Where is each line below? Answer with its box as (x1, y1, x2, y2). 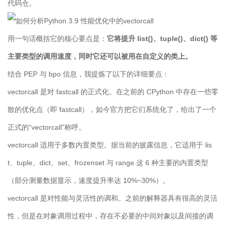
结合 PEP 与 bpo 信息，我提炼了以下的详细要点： (8, 70, 169, 79)
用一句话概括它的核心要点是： (8, 34, 107, 43)
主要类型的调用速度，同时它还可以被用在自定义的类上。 (8, 52, 192, 61)
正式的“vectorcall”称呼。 (8, 123, 86, 132)
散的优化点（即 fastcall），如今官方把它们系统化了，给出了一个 (8, 105, 216, 114)
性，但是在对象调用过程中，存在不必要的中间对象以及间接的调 (8, 212, 213, 220)
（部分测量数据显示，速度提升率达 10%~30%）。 (8, 176, 170, 185)
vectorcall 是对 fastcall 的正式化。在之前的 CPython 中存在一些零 (8, 88, 218, 96)
